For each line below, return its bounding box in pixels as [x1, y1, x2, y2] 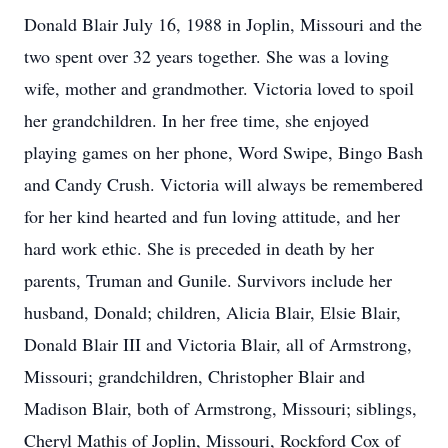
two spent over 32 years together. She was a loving [24, 44, 389, 68]
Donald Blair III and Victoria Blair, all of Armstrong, [24, 332, 412, 356]
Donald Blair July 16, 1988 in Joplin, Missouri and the [24, 12, 422, 36]
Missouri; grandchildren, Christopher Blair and [24, 364, 365, 388]
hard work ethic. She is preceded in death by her [24, 236, 374, 260]
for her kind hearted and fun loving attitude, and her [24, 204, 400, 228]
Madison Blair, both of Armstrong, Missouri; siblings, [24, 396, 417, 420]
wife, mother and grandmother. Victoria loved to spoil [24, 76, 414, 100]
